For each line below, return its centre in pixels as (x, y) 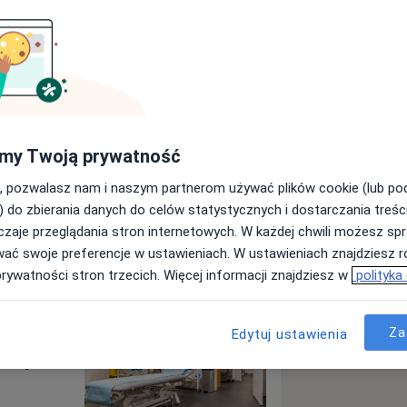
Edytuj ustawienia (289, 334)
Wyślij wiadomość (131, 174)
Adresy (135, 246)
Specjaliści (37, 246)
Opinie (219, 246)
